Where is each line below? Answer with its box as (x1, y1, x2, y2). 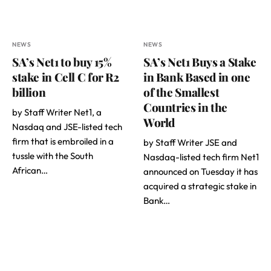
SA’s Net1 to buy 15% (12, 53, 112, 70)
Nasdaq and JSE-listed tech (12, 120, 122, 132)
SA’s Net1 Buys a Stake (143, 53, 256, 70)
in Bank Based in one (143, 68, 250, 85)
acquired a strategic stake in (143, 180, 256, 192)
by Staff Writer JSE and (143, 136, 237, 148)
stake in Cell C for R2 (12, 68, 119, 85)
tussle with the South (12, 149, 93, 162)
